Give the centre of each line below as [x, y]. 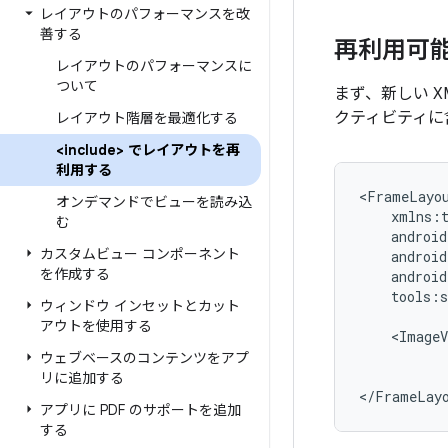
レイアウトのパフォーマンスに [154, 66]
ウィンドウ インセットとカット [140, 306]
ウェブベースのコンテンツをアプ [144, 358]
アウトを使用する [96, 326]
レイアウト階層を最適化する [147, 118]
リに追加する [82, 378]
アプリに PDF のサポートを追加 [140, 410]
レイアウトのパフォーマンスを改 [145, 14]
